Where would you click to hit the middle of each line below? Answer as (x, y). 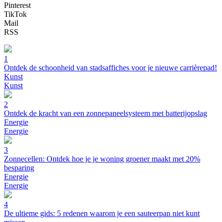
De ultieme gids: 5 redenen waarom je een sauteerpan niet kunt (102, 214)
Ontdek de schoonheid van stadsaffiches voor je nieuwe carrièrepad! (111, 68)
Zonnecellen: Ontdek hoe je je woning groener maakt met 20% (102, 159)
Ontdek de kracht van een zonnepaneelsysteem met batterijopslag (106, 113)
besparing (19, 168)
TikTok (15, 14)
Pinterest (17, 5)
